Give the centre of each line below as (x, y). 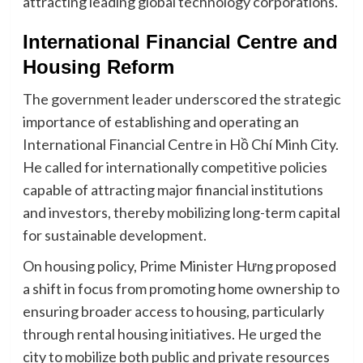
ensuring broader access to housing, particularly (173, 312)
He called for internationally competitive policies (175, 167)
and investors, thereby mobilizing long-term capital (181, 213)
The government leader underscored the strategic (181, 99)
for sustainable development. (114, 235)
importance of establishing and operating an (160, 122)
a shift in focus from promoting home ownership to (181, 289)
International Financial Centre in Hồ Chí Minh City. (180, 145)
